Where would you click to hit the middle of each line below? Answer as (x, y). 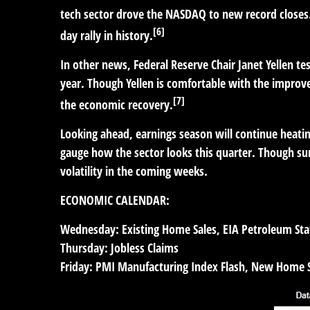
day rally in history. (107, 35)
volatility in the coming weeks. (134, 171)
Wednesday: (90, 229)
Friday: (76, 266)
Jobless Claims (143, 247)
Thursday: (84, 247)
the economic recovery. (117, 104)
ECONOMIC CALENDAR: (115, 200)
